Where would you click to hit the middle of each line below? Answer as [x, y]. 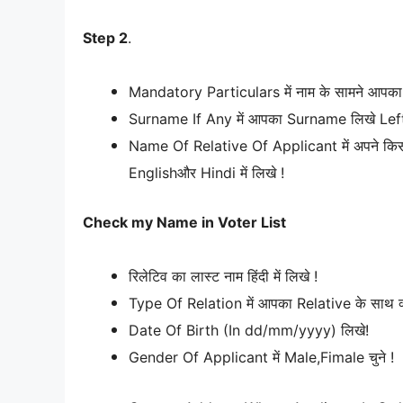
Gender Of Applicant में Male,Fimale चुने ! [261, 358]
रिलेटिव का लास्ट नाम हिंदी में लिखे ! [223, 277]
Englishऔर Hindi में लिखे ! [206, 172]
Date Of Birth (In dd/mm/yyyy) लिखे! [249, 331]
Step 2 [105, 37]
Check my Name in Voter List [184, 223]
